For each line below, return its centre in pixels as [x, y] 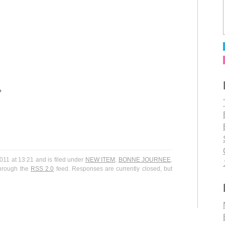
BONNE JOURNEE [145, 159]
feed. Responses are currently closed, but [113, 168]
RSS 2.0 [42, 168]
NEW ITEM [100, 159]
